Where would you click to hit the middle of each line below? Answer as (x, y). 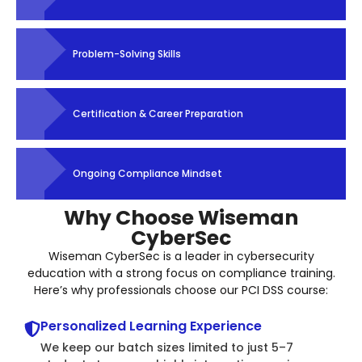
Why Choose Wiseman (181, 218)
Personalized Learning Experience (151, 326)
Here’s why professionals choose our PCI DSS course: (181, 290)
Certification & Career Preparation (158, 114)
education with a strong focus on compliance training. (181, 273)
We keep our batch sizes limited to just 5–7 (167, 347)
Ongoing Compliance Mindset (147, 173)
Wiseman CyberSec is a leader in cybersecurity (181, 256)
